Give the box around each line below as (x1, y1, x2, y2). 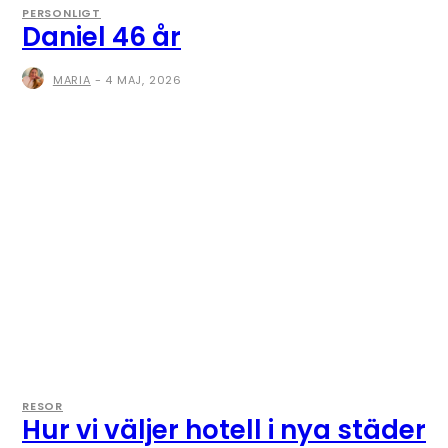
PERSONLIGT (22, 5, 101, 22)
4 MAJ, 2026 (105, 71, 183, 88)
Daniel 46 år (22, 19, 181, 56)
